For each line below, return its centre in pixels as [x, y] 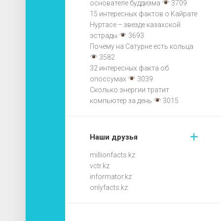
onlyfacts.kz [109, 187]
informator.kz [111, 176]
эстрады [104, 35]
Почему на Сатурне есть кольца [142, 46]
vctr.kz [100, 166]
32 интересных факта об [129, 68]
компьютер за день [121, 100]
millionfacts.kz [112, 155]
